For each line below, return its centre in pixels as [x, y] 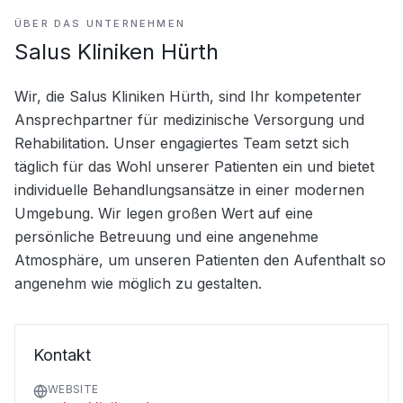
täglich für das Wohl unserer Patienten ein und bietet [194, 166]
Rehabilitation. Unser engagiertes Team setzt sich [182, 143]
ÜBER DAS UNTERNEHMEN [100, 23]
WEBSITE [73, 389]
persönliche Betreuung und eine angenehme [166, 237]
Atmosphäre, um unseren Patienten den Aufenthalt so [200, 260]
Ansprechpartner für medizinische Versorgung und [189, 120]
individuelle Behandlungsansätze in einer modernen [189, 190]
